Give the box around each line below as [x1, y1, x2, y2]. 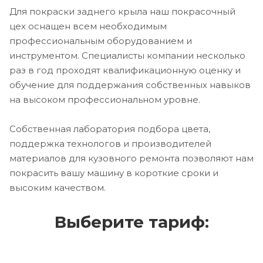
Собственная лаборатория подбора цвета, [9, 123, 210, 135]
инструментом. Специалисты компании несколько [9, 50, 245, 62]
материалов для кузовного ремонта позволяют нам [9, 153, 254, 164]
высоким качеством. [9, 182, 106, 194]
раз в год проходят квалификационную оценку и [9, 65, 241, 76]
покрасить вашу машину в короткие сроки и [9, 167, 218, 179]
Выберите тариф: [54, 212, 209, 232]
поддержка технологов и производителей [9, 138, 211, 150]
